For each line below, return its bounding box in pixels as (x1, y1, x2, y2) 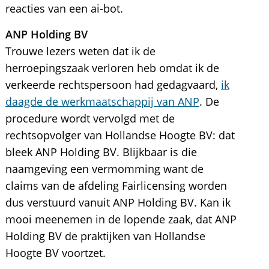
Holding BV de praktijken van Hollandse (5, 229, 205, 243)
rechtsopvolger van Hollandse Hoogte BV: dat (5, 128, 235, 142)
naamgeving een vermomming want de (5, 162, 204, 176)
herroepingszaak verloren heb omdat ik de (5, 61, 219, 75)
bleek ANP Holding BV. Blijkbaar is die (5, 145, 197, 159)
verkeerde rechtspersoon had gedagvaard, (5, 77, 221, 92)
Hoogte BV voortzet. (5, 246, 106, 260)
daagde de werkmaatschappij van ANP (5, 94, 199, 109)
